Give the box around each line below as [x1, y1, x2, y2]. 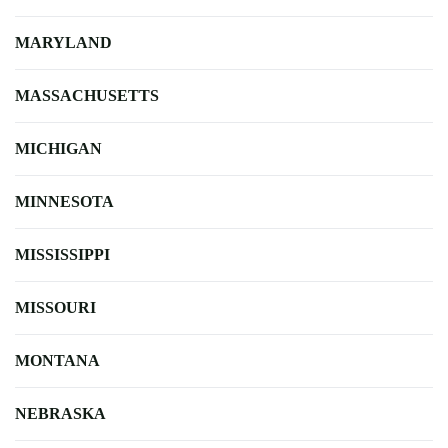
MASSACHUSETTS [15, 86, 159, 104]
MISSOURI [15, 298, 96, 316]
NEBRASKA [15, 404, 106, 422]
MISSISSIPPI [15, 245, 110, 263]
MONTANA [15, 351, 100, 369]
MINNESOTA [15, 192, 114, 210]
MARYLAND [15, 33, 112, 51]
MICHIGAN [15, 139, 102, 157]
